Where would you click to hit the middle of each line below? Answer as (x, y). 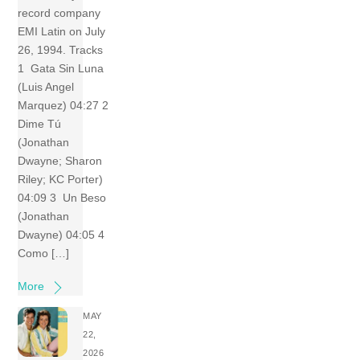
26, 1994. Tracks (61, 50)
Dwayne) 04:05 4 (63, 235)
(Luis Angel (46, 87)
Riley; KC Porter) (61, 180)
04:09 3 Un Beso (62, 198)
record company (59, 13)
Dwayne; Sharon (60, 161)
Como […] (44, 254)
